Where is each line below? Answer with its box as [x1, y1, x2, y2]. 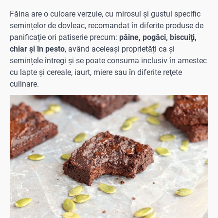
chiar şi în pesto [10, 44, 65, 54]
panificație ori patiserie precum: [10, 32, 119, 42]
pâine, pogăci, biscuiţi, [119, 32, 197, 42]
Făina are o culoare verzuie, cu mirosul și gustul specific [10, 9, 200, 18]
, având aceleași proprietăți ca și [65, 44, 175, 54]
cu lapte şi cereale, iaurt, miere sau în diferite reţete [10, 67, 182, 77]
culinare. [10, 79, 39, 89]
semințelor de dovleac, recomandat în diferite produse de [10, 20, 203, 30]
